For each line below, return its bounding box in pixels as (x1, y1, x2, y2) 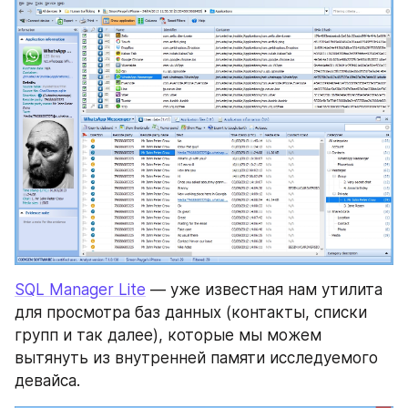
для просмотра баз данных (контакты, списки (15, 303, 367, 322)
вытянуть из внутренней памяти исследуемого (15, 349, 378, 368)
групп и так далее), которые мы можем (15, 326, 321, 345)
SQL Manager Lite (15, 280, 146, 300)
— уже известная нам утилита (146, 280, 382, 300)
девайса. (15, 372, 80, 391)
